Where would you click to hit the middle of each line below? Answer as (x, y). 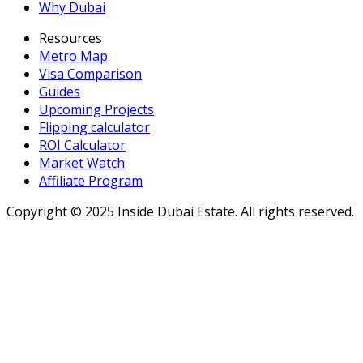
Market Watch (82, 163)
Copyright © (46, 212)
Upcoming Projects (96, 110)
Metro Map (73, 56)
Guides (60, 92)
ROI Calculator (82, 145)
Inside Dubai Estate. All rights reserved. (234, 212)
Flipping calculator (94, 128)
